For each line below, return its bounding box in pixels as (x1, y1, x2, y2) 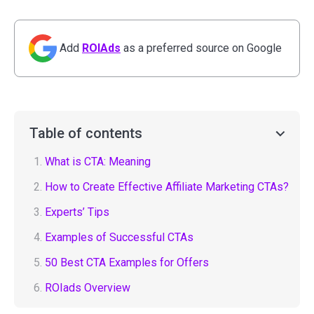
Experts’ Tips (45, 205, 109, 219)
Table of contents (29, 124, 142, 142)
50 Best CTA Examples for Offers (45, 255, 209, 269)
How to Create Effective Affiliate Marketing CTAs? (45, 179, 289, 193)
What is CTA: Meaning (45, 154, 151, 168)
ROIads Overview (45, 280, 130, 294)
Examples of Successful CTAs (45, 230, 193, 244)
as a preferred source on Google (121, 41, 282, 55)
